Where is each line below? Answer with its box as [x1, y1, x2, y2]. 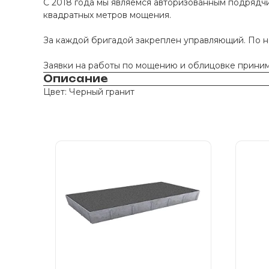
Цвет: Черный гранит [43, 86, 134, 97]
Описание [43, 73, 108, 85]
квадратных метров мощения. [43, 10, 174, 20]
